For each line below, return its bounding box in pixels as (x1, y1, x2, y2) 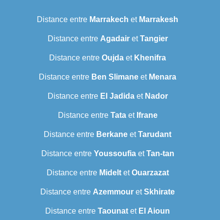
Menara (149, 73, 176, 82)
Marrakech (89, 15, 129, 24)
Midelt (99, 168, 121, 177)
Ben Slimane (91, 73, 138, 82)
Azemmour (93, 188, 134, 196)
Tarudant (138, 130, 171, 139)
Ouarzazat (131, 168, 169, 177)
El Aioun (138, 207, 170, 216)
